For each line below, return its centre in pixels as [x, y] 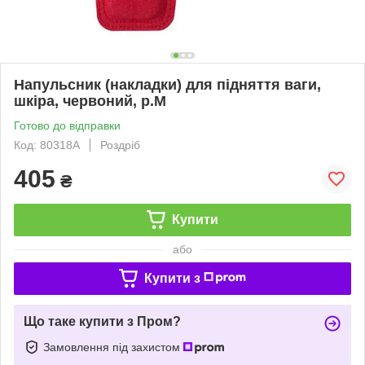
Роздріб [120, 145]
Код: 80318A [47, 145]
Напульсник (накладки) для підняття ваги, [167, 84]
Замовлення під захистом [113, 347]
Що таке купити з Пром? [102, 321]
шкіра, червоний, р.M [90, 101]
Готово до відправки [67, 125]
